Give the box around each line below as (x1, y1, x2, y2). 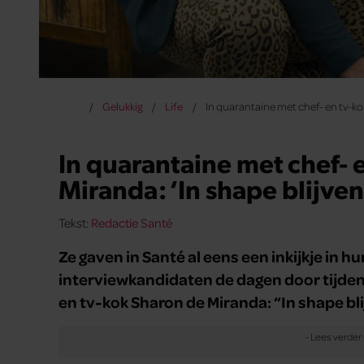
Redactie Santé (91, 214, 172, 232)
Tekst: (58, 214, 91, 232)
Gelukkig (102, 99, 142, 114)
